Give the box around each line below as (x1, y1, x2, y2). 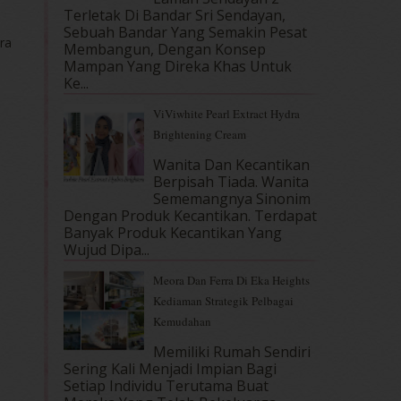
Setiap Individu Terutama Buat (64, 375, 269, 396)
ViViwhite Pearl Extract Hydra (153, 105, 300, 122)
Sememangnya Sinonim (153, 188, 311, 209)
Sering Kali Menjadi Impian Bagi (64, 358, 277, 379)
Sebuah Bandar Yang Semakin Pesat (64, 21, 307, 42)
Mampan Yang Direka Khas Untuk (64, 55, 292, 76)
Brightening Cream (153, 125, 246, 142)
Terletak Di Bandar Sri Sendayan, (64, 4, 286, 25)
